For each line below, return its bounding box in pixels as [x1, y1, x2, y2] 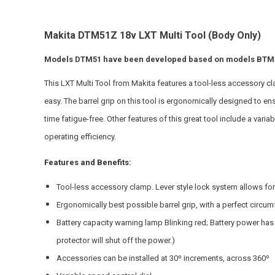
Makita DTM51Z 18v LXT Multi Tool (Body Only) [44, 29, 261, 41]
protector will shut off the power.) [56, 236, 175, 245]
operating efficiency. [44, 132, 116, 141]
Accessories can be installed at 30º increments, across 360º [56, 254, 269, 263]
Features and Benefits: [44, 158, 131, 167]
